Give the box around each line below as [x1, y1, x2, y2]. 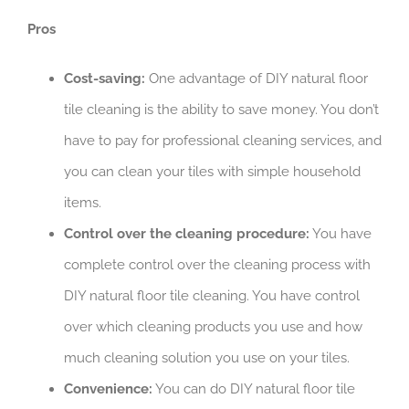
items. [64, 194, 101, 212]
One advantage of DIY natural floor [145, 70, 368, 88]
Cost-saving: [64, 70, 145, 88]
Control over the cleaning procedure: [64, 225, 309, 243]
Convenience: [64, 381, 152, 398]
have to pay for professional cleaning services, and [64, 132, 382, 150]
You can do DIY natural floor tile [152, 381, 355, 398]
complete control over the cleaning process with [64, 257, 371, 274]
